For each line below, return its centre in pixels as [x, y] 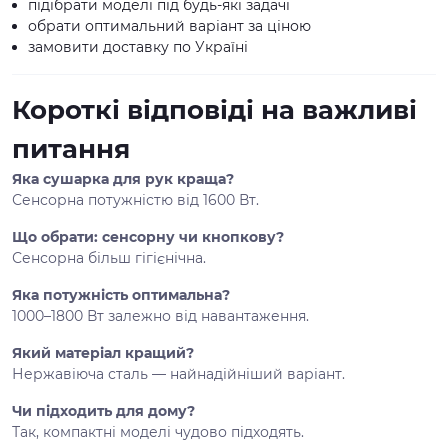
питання [71, 149]
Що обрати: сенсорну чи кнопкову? [148, 237]
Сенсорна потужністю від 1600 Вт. [135, 200]
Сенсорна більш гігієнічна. [109, 258]
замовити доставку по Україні [138, 47]
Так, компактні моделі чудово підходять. [158, 432]
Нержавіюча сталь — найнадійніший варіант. [178, 374]
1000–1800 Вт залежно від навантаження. [160, 316]
